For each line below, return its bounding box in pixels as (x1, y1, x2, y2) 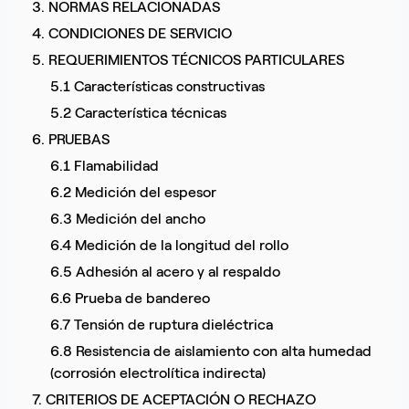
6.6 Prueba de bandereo (49, 289, 210, 308)
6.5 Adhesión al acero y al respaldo (49, 263, 280, 281)
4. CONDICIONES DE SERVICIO (31, 25, 232, 43)
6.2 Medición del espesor (49, 184, 216, 202)
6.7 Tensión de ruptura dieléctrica (49, 316, 273, 334)
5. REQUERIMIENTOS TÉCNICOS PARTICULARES (31, 51, 344, 69)
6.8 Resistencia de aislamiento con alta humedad (49, 342, 372, 361)
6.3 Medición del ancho (49, 210, 205, 228)
